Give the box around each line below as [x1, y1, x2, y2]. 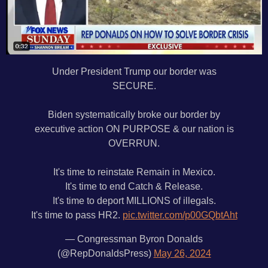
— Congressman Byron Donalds [65, 233, 203, 245]
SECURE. [112, 80, 156, 91]
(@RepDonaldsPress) [57, 248, 154, 259]
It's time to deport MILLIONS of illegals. [52, 194, 216, 206]
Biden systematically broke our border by [48, 108, 220, 120]
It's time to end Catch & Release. [65, 180, 203, 191]
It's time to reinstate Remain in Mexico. [53, 166, 215, 177]
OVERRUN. [108, 137, 160, 148]
